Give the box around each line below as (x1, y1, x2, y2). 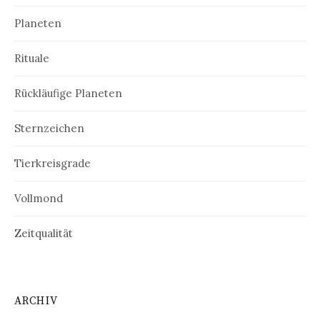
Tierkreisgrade (14, 156, 91, 171)
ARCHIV (14, 294, 58, 309)
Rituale (14, 51, 49, 66)
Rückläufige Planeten (14, 86, 122, 101)
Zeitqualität (14, 226, 73, 241)
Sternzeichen (14, 121, 84, 136)
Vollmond (14, 191, 63, 206)
